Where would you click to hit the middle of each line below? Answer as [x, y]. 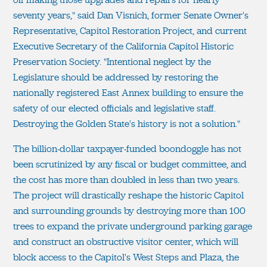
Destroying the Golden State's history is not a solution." [127, 123]
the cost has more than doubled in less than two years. [126, 179]
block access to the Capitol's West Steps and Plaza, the [126, 257]
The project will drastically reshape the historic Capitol [128, 195]
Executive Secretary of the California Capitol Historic [123, 46]
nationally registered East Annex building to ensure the [128, 92]
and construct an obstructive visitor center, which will [126, 241]
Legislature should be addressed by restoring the [116, 77]
